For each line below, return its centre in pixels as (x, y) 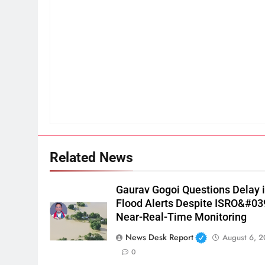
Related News (91, 158)
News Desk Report (160, 237)
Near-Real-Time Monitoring (182, 217)
